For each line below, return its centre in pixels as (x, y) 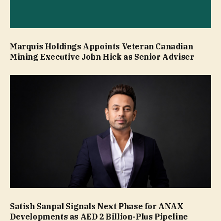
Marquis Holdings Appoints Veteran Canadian (102, 46)
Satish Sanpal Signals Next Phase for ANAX (97, 206)
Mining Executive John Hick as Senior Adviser (102, 56)
